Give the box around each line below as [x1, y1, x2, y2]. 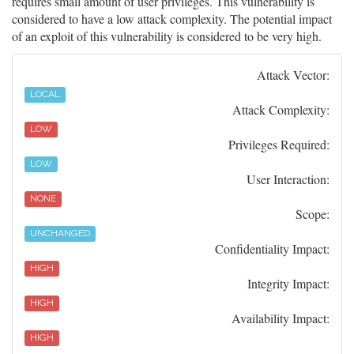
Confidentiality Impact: [215, 240, 330, 257]
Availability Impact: [232, 310, 330, 326]
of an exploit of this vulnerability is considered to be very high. [12, 28, 322, 44]
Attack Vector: [257, 66, 330, 83]
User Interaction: [247, 171, 330, 187]
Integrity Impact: [247, 275, 330, 292]
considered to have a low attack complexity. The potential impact [12, 10, 332, 27]
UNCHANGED [30, 228, 91, 239]
